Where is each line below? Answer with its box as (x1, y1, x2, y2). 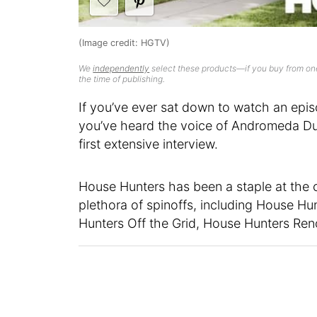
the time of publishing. (79, 74, 166, 85)
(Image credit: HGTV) (79, 38, 171, 49)
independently (93, 63, 150, 74)
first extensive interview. (79, 137, 219, 152)
